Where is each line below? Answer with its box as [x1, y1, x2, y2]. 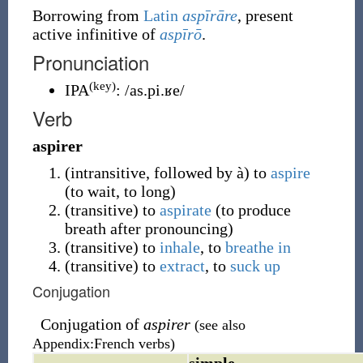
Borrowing [32, 6, 103, 24]
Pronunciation [32, 48, 149, 76]
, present [237, 6, 293, 24]
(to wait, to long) [64, 182, 176, 200]
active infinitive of [32, 25, 160, 43]
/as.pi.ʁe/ [124, 81, 185, 99]
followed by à [153, 164, 244, 181]
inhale [159, 238, 200, 256]
